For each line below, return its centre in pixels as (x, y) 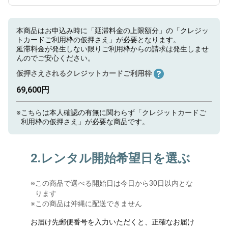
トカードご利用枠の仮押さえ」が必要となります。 (98, 40)
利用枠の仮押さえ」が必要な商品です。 (85, 122)
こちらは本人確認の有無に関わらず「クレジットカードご (113, 113)
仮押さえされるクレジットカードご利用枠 (84, 73)
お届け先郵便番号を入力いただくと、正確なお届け (112, 222)
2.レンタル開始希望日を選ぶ (110, 159)
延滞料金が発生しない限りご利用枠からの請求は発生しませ (112, 49)
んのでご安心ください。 (55, 58)
